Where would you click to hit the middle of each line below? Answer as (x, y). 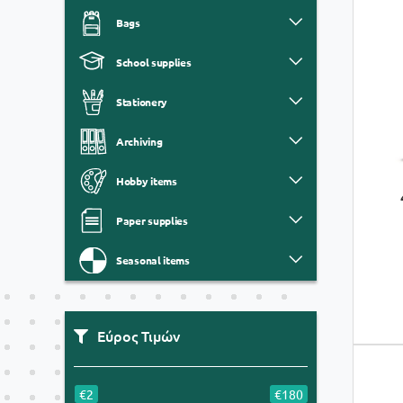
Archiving (139, 142)
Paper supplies (152, 221)
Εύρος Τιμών (139, 335)
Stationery (142, 102)
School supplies (154, 63)
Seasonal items (153, 260)
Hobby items (147, 181)
